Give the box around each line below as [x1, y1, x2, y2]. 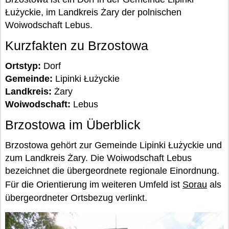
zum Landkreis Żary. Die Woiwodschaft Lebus [5, 153, 192, 163]
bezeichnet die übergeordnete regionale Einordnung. [5, 166, 219, 176]
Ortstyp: [5, 61, 41, 71]
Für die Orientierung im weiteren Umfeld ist [5, 179, 182, 190]
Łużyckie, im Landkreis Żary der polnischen [5, 7, 181, 17]
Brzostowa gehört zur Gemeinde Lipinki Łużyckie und [5, 140, 222, 150]
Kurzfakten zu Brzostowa [5, 38, 148, 53]
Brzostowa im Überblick [5, 118, 141, 132]
